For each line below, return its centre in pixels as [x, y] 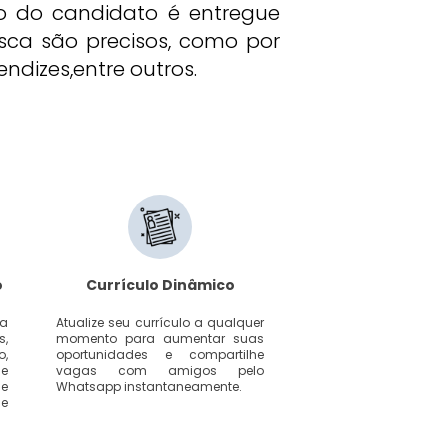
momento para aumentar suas [160, 338]
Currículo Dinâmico [160, 285]
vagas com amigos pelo [160, 370]
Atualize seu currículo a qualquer [160, 322]
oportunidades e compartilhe [160, 354]
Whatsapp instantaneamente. [149, 386]
